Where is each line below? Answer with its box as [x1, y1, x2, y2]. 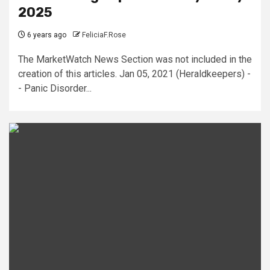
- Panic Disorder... [18, 82, 92, 94]
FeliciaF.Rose [82, 30, 126, 39]
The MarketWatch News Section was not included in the [18, 53, 252, 65]
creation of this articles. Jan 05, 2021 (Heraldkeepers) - [18, 67, 251, 80]
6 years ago [25, 30, 66, 39]
